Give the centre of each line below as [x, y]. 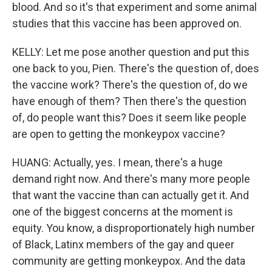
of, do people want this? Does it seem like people [129, 117]
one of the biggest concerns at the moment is [123, 212]
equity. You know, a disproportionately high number [134, 228]
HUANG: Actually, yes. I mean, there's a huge [117, 162]
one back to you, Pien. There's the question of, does [136, 68]
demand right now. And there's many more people [131, 179]
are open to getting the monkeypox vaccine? [119, 134]
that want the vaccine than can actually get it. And [131, 195]
